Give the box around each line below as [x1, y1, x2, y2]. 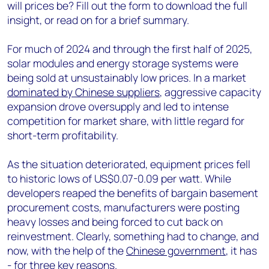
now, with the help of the [7, 243, 126, 258]
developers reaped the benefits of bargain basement [7, 186, 258, 200]
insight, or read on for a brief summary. [7, 13, 189, 27]
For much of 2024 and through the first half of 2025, [7, 41, 252, 56]
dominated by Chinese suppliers [7, 85, 160, 99]
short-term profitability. [7, 128, 121, 142]
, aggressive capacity [160, 85, 261, 99]
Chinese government [126, 243, 226, 258]
